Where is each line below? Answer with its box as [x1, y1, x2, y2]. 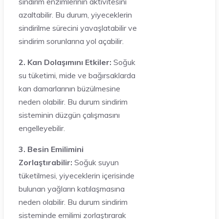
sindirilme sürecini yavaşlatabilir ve [19, 23, 137, 33]
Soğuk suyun [72, 157, 119, 168]
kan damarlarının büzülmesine [19, 84, 120, 94]
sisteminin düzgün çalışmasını [19, 110, 120, 120]
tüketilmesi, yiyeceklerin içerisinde [19, 171, 134, 181]
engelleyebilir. [19, 123, 65, 133]
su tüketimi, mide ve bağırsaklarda [19, 70, 135, 81]
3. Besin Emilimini [19, 144, 84, 154]
